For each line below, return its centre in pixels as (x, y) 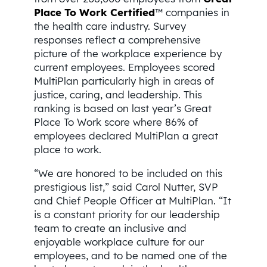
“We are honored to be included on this (128, 173)
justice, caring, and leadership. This (118, 95)
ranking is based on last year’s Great (122, 108)
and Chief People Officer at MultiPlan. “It (132, 200)
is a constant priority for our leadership (127, 214)
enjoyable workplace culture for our (119, 241)
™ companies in (192, 13)
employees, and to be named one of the (130, 255)
